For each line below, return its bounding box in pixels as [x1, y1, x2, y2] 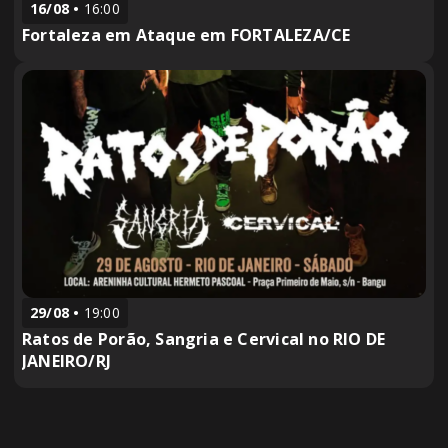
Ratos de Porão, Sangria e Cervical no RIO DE [22, 327, 386, 350]
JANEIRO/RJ [22, 349, 112, 372]
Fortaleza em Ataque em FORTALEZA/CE [22, 24, 351, 47]
